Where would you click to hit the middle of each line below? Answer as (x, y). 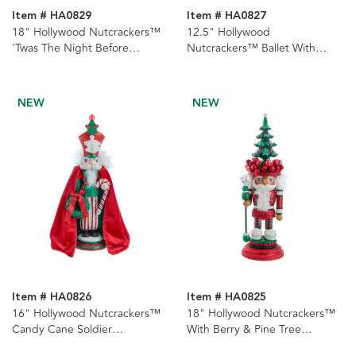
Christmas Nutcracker (66, 64)
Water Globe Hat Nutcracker (258, 64)
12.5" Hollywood (228, 33)
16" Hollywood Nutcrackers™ (86, 313)
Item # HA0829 (52, 16)
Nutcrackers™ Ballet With (251, 48)
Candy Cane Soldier (62, 329)
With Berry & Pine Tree (244, 329)
